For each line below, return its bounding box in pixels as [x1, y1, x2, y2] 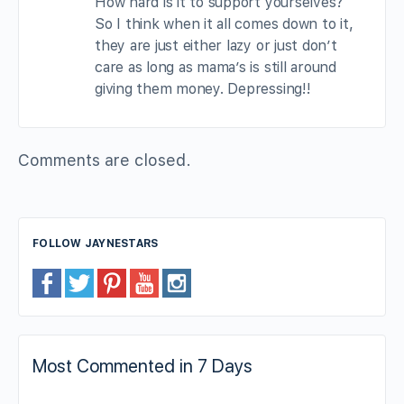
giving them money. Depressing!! [95, 79, 311, 97]
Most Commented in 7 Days [32, 354, 252, 377]
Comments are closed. [18, 150, 191, 170]
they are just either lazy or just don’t [95, 36, 337, 54]
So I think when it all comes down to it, [95, 14, 353, 32]
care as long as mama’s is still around [95, 58, 336, 76]
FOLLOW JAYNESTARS [32, 236, 159, 250]
